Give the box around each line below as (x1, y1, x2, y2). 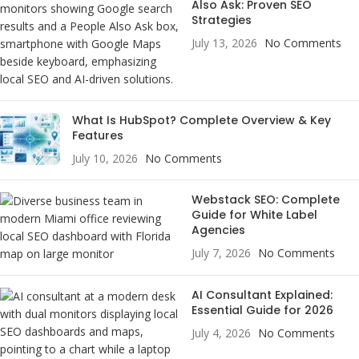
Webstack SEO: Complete (192, 192, 340, 208)
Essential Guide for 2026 (192, 302, 333, 319)
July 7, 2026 (192, 245, 251, 261)
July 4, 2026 (192, 325, 251, 341)
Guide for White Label (192, 207, 317, 224)
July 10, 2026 (72, 151, 138, 167)
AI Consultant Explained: (192, 287, 333, 304)
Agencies (192, 222, 245, 239)
